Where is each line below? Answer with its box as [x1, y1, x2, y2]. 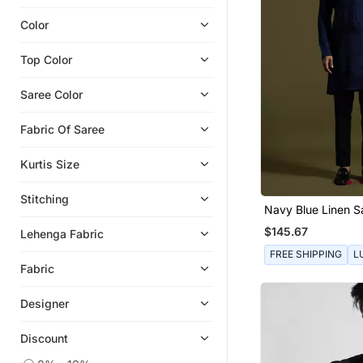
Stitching [20, 191, 69, 206]
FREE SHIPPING [269, 248, 342, 261]
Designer [20, 296, 69, 310]
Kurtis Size [20, 156, 79, 171]
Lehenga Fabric [20, 226, 104, 241]
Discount [20, 331, 68, 345]
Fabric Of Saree [20, 122, 105, 136]
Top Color [20, 52, 72, 66]
